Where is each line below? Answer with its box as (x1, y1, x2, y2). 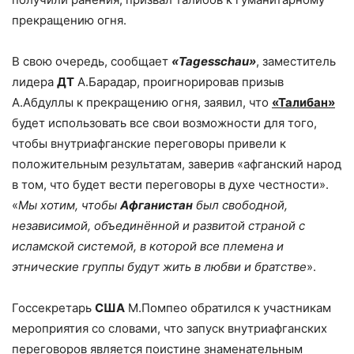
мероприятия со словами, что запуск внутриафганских (12, 320, 327, 336)
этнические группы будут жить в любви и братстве (12, 258, 307, 274)
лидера (12, 73, 57, 89)
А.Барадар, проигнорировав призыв (74, 73, 284, 89)
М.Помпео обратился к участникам (125, 299, 331, 315)
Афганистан (120, 197, 193, 213)
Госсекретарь (12, 299, 95, 315)
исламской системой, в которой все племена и (12, 238, 284, 254)
